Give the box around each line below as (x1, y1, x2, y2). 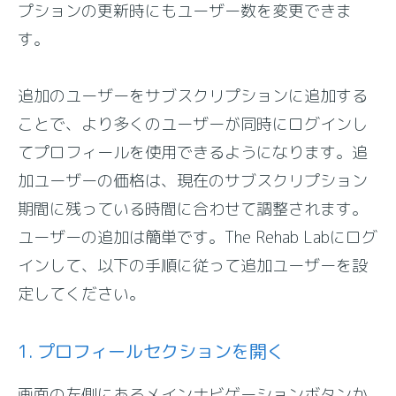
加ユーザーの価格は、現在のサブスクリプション (18, 170, 369, 192)
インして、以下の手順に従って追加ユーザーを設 (18, 255, 369, 277)
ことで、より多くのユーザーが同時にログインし (18, 113, 369, 135)
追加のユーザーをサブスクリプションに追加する (18, 85, 369, 107)
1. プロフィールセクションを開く (18, 339, 286, 363)
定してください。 (18, 283, 146, 305)
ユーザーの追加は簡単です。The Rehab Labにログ (18, 226, 378, 248)
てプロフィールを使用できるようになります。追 (18, 141, 369, 164)
